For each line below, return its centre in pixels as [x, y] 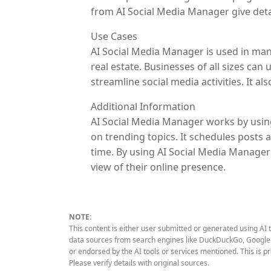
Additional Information [143, 106]
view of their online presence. [158, 167]
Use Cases [114, 36]
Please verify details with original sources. [139, 263]
